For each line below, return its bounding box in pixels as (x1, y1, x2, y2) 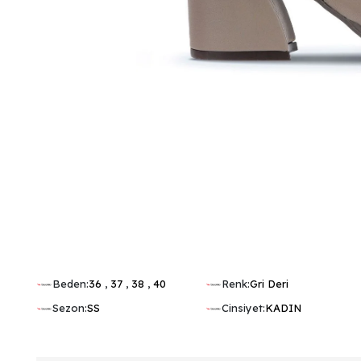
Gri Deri (250, 276, 289, 290)
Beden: (52, 276, 89, 290)
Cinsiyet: (222, 301, 266, 314)
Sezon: (52, 301, 88, 314)
